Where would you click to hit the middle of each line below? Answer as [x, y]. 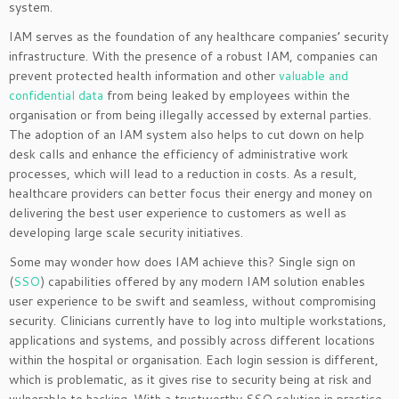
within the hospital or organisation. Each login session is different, [194, 359]
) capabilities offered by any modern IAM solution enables [203, 281]
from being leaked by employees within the [227, 95]
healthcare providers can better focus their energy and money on [191, 193]
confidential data [56, 95]
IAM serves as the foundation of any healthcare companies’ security [199, 36]
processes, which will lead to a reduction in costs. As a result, [183, 173]
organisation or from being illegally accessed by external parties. [190, 114]
